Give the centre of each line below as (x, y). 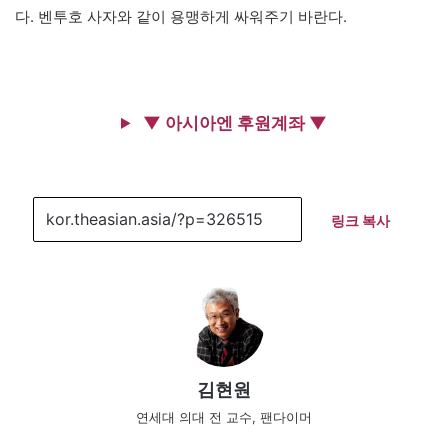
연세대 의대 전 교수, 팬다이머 (224, 416)
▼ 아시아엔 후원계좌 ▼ (233, 122)
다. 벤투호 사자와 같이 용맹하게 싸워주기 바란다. (181, 16)
